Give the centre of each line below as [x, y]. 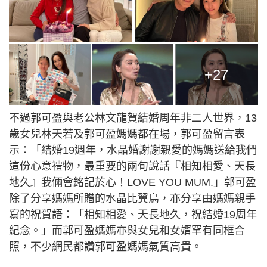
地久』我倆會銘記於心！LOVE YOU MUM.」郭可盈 [133, 183]
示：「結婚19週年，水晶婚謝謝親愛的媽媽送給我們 [133, 150]
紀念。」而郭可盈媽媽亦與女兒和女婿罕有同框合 [127, 231]
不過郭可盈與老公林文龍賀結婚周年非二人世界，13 [133, 118]
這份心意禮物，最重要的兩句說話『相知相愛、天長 [132, 167]
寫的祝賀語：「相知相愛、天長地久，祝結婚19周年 [133, 215]
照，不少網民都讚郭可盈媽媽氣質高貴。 [105, 247]
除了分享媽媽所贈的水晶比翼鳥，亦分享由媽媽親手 [132, 199]
